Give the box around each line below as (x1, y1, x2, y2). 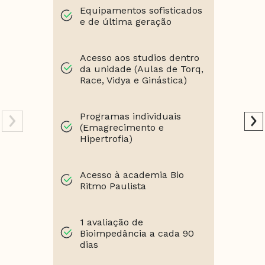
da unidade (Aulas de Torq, (80, 63, 204, 75)
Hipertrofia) (80, 133, 133, 145)
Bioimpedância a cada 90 (80, 228, 195, 240)
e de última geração (80, 16, 172, 28)
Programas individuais (80, 111, 182, 122)
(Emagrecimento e (80, 122, 164, 134)
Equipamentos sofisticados (80, 5, 203, 17)
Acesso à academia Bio (80, 169, 185, 181)
